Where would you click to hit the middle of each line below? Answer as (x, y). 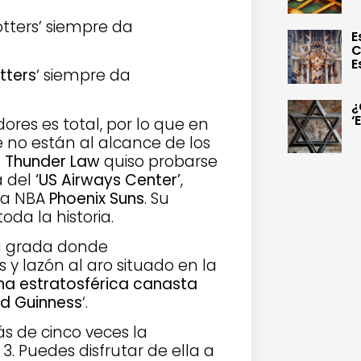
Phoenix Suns (97, 198)
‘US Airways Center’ (108, 180)
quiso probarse (159, 161)
